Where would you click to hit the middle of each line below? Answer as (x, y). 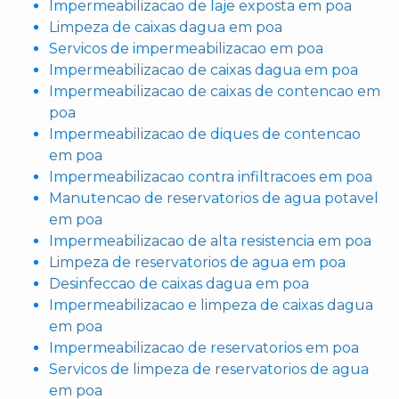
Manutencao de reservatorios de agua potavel (214, 198)
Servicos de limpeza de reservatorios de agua (209, 369)
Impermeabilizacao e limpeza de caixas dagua (211, 305)
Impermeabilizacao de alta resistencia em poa (210, 241)
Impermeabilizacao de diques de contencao (205, 134)
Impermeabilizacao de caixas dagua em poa (204, 70)
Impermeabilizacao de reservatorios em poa (204, 348)
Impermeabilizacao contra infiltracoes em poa (211, 177)
